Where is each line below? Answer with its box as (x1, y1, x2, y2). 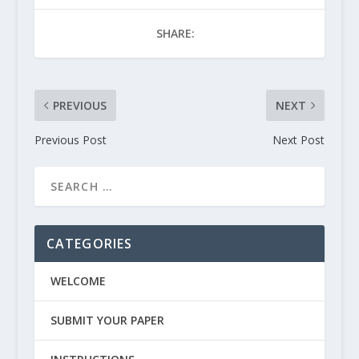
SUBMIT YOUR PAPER (50, 312, 164, 328)
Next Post (272, 131, 325, 147)
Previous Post (34, 131, 107, 147)
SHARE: (155, 25, 195, 41)
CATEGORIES (46, 234, 133, 252)
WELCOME (50, 272, 106, 288)
